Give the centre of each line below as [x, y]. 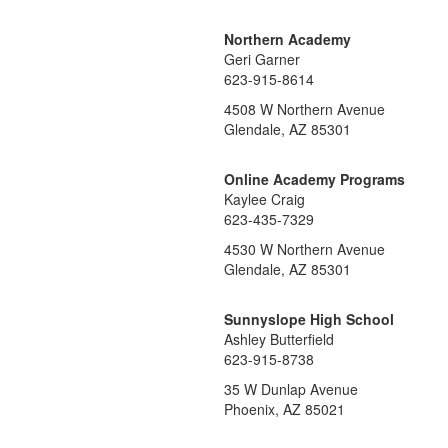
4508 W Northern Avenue [304, 109]
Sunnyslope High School [309, 319]
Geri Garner [262, 59]
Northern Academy [287, 39]
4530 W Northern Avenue [304, 249]
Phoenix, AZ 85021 [284, 409]
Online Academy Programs [314, 179]
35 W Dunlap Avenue [291, 389]
